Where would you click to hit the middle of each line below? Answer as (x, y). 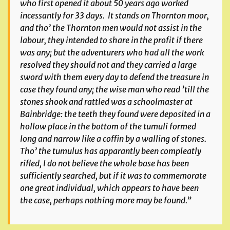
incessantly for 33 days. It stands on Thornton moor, (114, 15)
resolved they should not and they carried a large (108, 65)
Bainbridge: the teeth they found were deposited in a (115, 114)
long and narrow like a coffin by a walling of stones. (114, 139)
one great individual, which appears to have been (109, 188)
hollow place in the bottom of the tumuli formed (108, 126)
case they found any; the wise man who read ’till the (114, 89)
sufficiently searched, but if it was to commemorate (113, 176)
